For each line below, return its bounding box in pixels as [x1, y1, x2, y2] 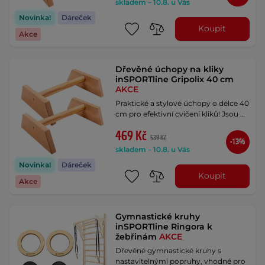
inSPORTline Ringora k [115, 221, 213, 232]
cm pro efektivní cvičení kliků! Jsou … [115, 109, 245, 118]
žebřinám [115, 231, 160, 242]
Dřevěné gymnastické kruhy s [115, 245, 222, 255]
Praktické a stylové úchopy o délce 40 [115, 98, 250, 108]
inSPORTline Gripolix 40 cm [115, 73, 234, 85]
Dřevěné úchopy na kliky [115, 63, 224, 75]
